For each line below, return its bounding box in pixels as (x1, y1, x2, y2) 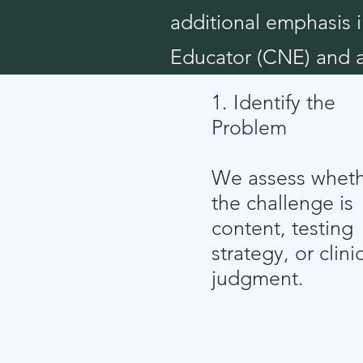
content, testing (211, 216, 353, 240)
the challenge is (211, 190, 353, 215)
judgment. (211, 266, 304, 290)
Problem (211, 115, 287, 139)
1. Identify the (211, 90, 335, 114)
